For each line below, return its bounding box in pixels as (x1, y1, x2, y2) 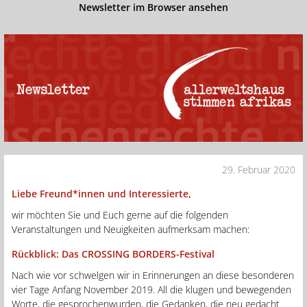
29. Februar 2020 (222, 162, 295, 176)
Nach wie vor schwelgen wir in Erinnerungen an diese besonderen (12, 268, 294, 282)
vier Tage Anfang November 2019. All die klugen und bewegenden (12, 282, 291, 296)
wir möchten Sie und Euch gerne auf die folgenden (12, 208, 228, 221)
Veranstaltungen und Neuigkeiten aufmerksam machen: (12, 222, 249, 236)
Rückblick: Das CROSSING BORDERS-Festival (12, 247, 214, 260)
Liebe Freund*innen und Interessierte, (12, 186, 191, 200)
